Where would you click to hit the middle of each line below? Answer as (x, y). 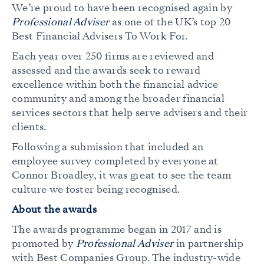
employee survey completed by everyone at (115, 161)
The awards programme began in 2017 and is (117, 230)
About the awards (55, 210)
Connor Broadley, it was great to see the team (122, 176)
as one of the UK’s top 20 (170, 22)
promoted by (44, 244)
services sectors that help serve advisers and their (130, 113)
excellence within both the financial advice (115, 85)
